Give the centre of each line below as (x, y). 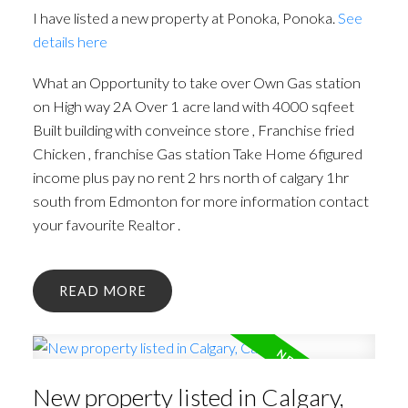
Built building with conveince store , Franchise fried (193, 130)
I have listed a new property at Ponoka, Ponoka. (185, 17)
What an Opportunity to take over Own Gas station (196, 83)
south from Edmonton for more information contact (200, 201)
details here (70, 41)
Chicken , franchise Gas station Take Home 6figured (197, 154)
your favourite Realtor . (106, 225)
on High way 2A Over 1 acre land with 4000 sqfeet (193, 107)
